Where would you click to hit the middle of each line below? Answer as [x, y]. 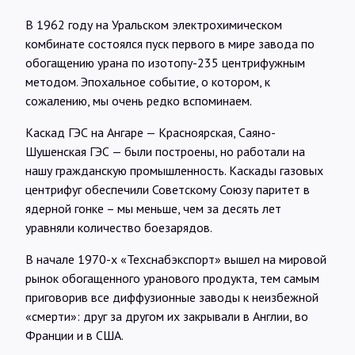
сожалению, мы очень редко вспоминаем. [139, 100]
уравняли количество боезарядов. [119, 227]
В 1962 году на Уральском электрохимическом [154, 24]
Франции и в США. [74, 335]
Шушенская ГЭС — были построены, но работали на [165, 151]
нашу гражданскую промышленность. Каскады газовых [174, 170]
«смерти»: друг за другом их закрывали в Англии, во [167, 316]
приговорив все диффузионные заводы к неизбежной [172, 297]
